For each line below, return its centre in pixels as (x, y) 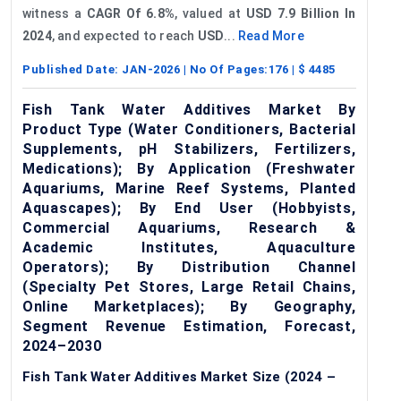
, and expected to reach (124, 35)
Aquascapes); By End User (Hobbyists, (189, 208)
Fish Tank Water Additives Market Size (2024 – (179, 376)
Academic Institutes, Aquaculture (189, 247)
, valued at (210, 13)
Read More (271, 35)
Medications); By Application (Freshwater (189, 168)
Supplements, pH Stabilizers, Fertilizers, (189, 149)
